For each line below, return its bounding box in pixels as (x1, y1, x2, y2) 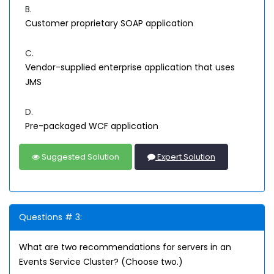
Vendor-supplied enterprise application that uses (25, 61, 235, 73)
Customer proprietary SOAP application (25, 17, 193, 29)
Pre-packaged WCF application (25, 120, 158, 132)
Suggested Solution (40, 151, 119, 163)
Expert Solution (155, 151, 215, 163)
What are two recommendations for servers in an (19, 241, 231, 253)
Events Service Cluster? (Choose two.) (19, 256, 183, 268)
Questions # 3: (19, 211, 82, 223)
